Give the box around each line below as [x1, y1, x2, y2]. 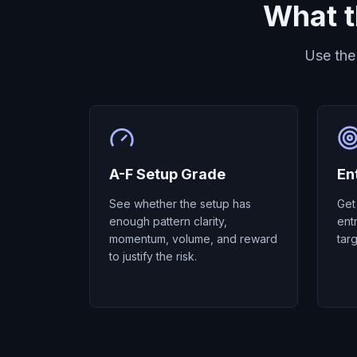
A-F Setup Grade [109, 166, 226, 182]
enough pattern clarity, [109, 214, 227, 228]
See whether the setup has [109, 197, 251, 210]
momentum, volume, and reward [109, 232, 277, 245]
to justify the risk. [109, 249, 197, 263]
